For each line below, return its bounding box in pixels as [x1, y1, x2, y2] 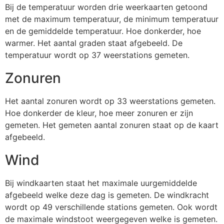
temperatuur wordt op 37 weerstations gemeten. [5, 50, 189, 60]
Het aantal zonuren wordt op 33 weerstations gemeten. [5, 96, 215, 106]
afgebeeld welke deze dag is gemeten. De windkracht [5, 190, 209, 200]
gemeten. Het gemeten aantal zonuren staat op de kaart [5, 120, 218, 130]
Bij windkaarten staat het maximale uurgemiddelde [5, 178, 197, 188]
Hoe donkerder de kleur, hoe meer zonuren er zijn [5, 108, 193, 118]
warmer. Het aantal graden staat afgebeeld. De [5, 38, 182, 48]
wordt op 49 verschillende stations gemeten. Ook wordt [5, 202, 217, 212]
